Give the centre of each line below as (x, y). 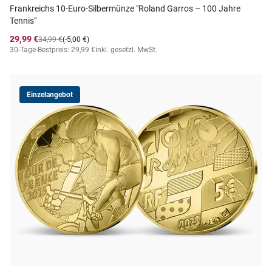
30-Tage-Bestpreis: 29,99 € (53, 50)
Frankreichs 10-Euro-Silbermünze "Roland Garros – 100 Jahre (125, 8)
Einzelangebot (50, 95)
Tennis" (23, 21)
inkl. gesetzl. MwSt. (126, 50)
